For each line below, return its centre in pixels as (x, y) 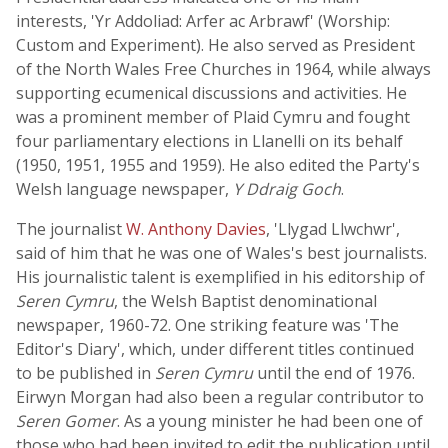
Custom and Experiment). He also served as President (215, 45)
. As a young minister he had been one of (270, 421)
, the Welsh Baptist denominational (245, 301)
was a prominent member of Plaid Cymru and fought (213, 117)
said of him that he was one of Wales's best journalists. (221, 253)
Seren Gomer (66, 421)
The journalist (71, 229)
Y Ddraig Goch (287, 189)
